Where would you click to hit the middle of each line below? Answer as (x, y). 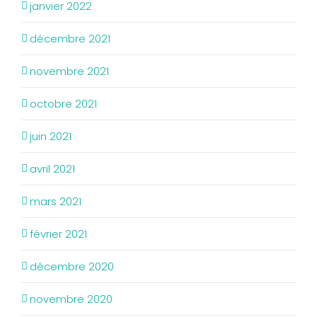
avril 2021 (52, 169)
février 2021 (58, 234)
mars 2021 (56, 201)
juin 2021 (51, 136)
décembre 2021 (70, 39)
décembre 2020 (72, 266)
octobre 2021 (63, 104)
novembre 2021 (69, 71)
